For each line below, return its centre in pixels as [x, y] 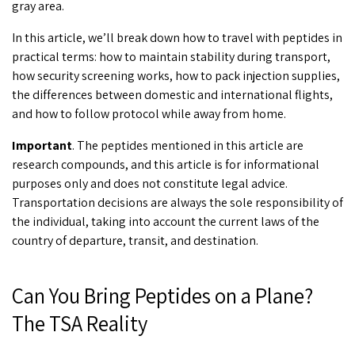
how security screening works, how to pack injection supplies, [176, 75]
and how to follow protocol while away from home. [149, 113]
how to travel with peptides [256, 37]
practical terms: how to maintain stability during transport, [171, 56]
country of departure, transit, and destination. [135, 240]
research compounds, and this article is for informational [166, 164]
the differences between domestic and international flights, [172, 94]
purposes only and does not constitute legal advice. [150, 183]
